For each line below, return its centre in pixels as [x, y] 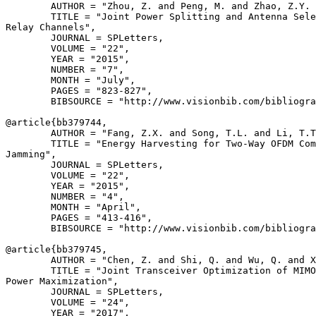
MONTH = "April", [73, 207]
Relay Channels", [51, 27]
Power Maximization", [62, 281]
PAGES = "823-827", [79, 91]
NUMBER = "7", [65, 69]
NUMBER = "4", [65, 196]
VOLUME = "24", [68, 302]
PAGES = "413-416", [79, 218]
